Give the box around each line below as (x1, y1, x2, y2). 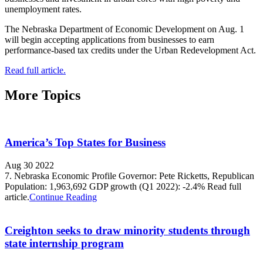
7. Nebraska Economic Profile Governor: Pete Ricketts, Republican (5, 171, 254, 181)
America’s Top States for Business (5, 136, 166, 149)
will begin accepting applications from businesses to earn (5, 34, 214, 45)
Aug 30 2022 (5, 160, 54, 171)
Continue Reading (29, 192, 97, 203)
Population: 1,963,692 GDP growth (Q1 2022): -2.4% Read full (5, 181, 241, 192)
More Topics (5, 87, 80, 103)
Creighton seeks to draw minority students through (5, 224, 250, 237)
